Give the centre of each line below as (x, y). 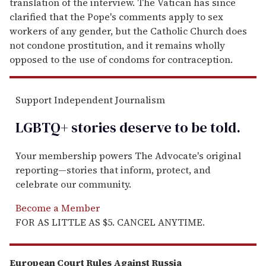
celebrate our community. (73, 184)
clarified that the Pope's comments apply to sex (116, 17)
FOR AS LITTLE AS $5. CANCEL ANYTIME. (110, 222)
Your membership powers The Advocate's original (128, 156)
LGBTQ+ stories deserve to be (111, 128)
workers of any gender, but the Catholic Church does (128, 31)
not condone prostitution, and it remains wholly (117, 45)
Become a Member (58, 208)
